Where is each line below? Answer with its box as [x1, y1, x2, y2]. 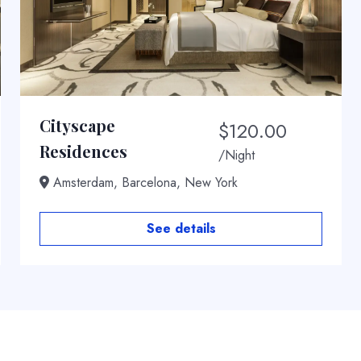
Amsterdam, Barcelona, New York [49, 173, 238, 192]
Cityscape [39, 114, 115, 136]
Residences [39, 140, 127, 162]
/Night [218, 146, 255, 164]
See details [146, 219, 216, 238]
